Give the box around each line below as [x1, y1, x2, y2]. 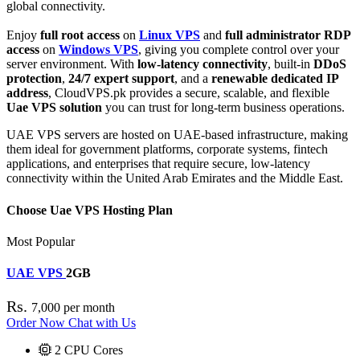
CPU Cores [61, 343, 123, 358]
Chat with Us [68, 316, 136, 330]
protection [6, 72, 62, 86]
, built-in [268, 57, 313, 72]
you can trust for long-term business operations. [102, 100, 345, 115]
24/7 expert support [68, 72, 174, 86]
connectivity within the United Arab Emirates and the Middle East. [6, 171, 343, 186]
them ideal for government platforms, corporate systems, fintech [6, 142, 328, 157]
